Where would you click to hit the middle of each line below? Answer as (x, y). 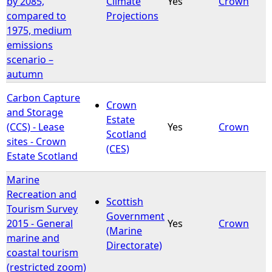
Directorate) (134, 245)
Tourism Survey (42, 209)
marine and (33, 238)
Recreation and (42, 194)
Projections (132, 15)
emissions (30, 45)
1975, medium (39, 30)
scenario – (30, 59)
